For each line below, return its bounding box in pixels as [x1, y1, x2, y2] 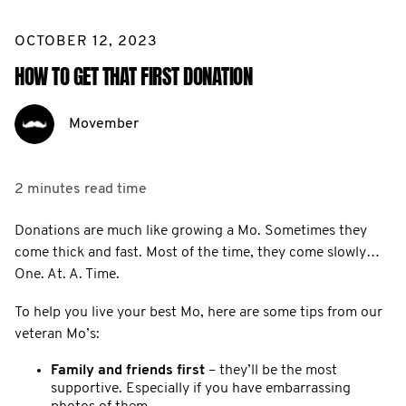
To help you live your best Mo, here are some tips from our [14, 304, 382, 320]
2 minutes [14, 181, 81, 197]
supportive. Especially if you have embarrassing [51, 381, 351, 396]
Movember [69, 116, 139, 131]
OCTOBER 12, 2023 [14, 34, 158, 49]
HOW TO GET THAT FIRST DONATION [14, 61, 252, 92]
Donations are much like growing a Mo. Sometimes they [14, 223, 367, 238]
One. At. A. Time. [14, 266, 120, 282]
